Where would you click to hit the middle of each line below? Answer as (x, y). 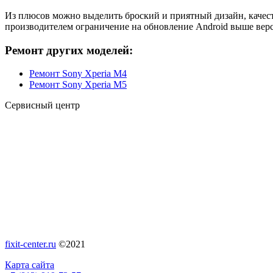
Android (212, 26)
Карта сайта (30, 265)
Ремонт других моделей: (69, 50)
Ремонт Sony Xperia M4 (78, 74)
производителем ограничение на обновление (100, 26)
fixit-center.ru (30, 244)
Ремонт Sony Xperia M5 (78, 85)
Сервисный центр (42, 105)
